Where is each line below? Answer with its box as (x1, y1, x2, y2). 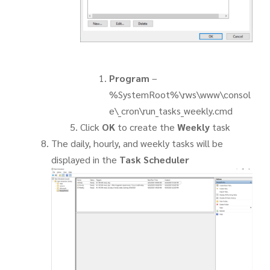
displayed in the (51, 153, 119, 166)
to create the (115, 121, 177, 134)
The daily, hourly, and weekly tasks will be (51, 137, 223, 150)
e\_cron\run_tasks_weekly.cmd (108, 104, 233, 118)
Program (108, 72, 149, 85)
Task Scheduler (119, 153, 189, 166)
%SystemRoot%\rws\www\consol (108, 88, 251, 101)
